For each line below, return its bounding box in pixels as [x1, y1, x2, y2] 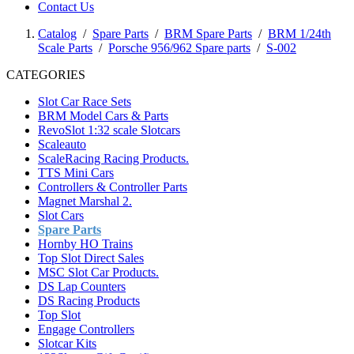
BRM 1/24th [268, 27, 331, 40]
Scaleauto [38, 137, 86, 151]
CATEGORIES [6, 68, 85, 81]
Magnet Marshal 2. [38, 194, 132, 208]
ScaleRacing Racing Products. [38, 152, 189, 165]
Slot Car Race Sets [38, 95, 131, 108]
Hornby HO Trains [38, 237, 133, 250]
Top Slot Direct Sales [38, 251, 144, 265]
